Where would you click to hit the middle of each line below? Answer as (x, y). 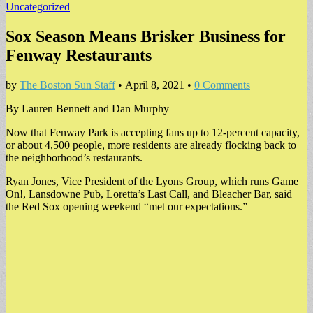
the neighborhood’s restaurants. (74, 157)
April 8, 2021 (155, 85)
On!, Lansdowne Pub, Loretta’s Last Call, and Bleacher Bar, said (149, 194)
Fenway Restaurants (79, 55)
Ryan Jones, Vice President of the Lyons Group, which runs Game (152, 181)
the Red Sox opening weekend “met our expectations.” (126, 206)
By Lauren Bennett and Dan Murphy (87, 108)
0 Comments (222, 85)
